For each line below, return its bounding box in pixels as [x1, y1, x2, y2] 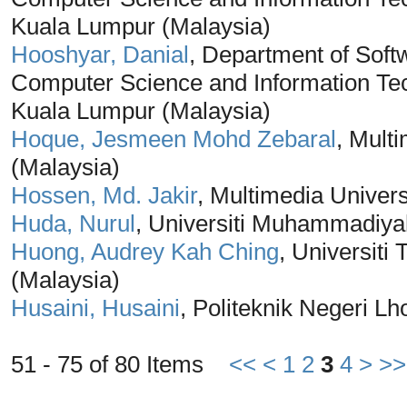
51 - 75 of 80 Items [11, 350, 229, 378]
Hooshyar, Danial [11, 40, 189, 68]
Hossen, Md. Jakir [11, 181, 197, 209]
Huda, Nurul [11, 209, 135, 237]
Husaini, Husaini [11, 293, 180, 322]
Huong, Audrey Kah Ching [11, 237, 279, 265]
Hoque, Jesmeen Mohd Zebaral [11, 124, 336, 153]
